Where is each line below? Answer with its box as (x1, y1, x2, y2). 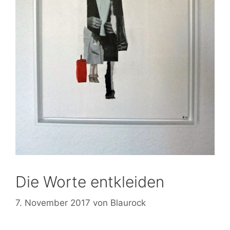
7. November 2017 (15, 198, 90, 208)
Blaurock (110, 198, 146, 208)
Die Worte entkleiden (15, 172, 164, 191)
